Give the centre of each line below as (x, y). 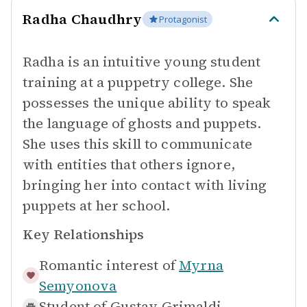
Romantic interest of (107, 265)
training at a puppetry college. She (138, 82)
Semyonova (78, 286)
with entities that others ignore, (129, 164)
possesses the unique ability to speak (147, 103)
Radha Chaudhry (83, 19)
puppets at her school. (97, 206)
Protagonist (183, 19)
